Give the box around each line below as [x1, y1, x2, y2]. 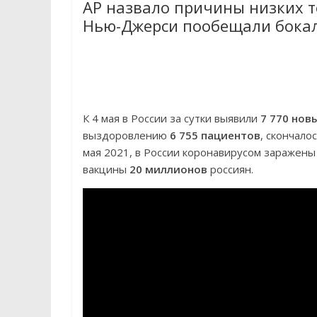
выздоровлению [83, 128, 170, 142]
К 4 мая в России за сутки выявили [83, 111, 260, 125]
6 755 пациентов [170, 128, 260, 142]
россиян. [207, 162, 253, 176]
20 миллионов [129, 162, 207, 176]
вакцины [83, 162, 129, 176]
